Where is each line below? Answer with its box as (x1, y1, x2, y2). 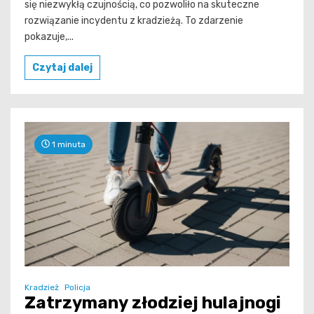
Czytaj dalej (32, 61, 93, 74)
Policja (64, 282, 90, 292)
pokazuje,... (25, 30, 74, 43)
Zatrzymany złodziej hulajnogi (25, 292, 281, 313)
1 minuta (50, 139, 86, 149)
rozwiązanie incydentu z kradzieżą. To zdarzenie (25, 14, 243, 27)
